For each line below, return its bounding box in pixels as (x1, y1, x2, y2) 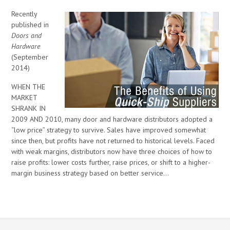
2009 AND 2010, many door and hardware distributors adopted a (11, 114, 213, 124)
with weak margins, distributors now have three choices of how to (11, 147, 213, 157)
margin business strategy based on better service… (11, 168, 169, 178)
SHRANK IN (11, 104, 46, 113)
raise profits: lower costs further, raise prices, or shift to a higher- (11, 158, 211, 167)
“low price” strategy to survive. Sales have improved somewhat (11, 125, 206, 135)
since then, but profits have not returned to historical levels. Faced (11, 136, 215, 146)
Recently (11, 9, 37, 19)
